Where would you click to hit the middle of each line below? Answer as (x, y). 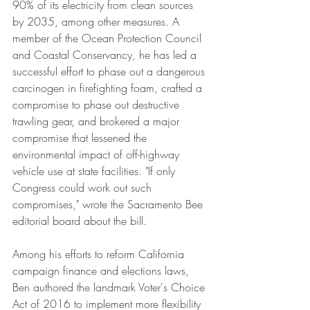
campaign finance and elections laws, (102, 271)
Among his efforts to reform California (100, 254)
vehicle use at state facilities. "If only (95, 171)
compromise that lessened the (81, 138)
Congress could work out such (84, 188)
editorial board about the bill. (80, 221)
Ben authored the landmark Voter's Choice (110, 288)
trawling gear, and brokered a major (98, 121)
